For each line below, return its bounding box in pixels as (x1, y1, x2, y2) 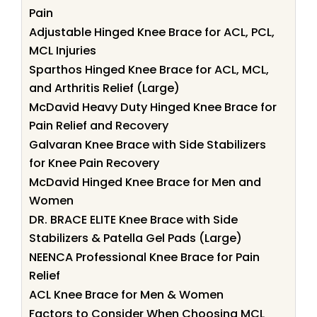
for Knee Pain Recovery (29, 154, 159, 171)
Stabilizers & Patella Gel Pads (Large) (29, 229, 242, 246)
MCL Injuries (29, 42, 96, 59)
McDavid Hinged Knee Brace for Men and (29, 173, 261, 190)
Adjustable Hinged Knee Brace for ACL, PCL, (29, 23, 275, 40)
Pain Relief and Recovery (29, 117, 168, 134)
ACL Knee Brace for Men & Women (29, 286, 224, 303)
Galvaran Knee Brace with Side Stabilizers (29, 136, 266, 153)
